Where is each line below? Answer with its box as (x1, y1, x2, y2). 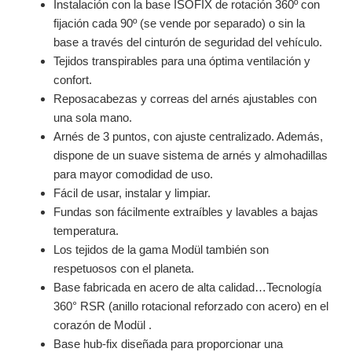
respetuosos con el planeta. (53, 262, 194, 275)
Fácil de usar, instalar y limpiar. (53, 186, 211, 200)
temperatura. (53, 224, 119, 237)
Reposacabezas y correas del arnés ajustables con (53, 92, 317, 105)
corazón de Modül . (53, 318, 152, 332)
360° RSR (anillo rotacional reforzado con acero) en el (53, 299, 328, 313)
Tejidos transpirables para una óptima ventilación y (53, 54, 310, 68)
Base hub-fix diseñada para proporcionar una (53, 337, 283, 350)
